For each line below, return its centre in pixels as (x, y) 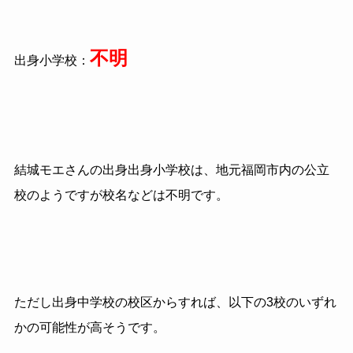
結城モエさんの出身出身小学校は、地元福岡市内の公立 (171, 170)
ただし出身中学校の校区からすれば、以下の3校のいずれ (175, 302)
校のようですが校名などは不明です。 (121, 195)
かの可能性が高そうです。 (89, 327)
